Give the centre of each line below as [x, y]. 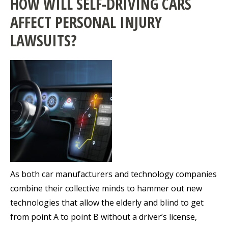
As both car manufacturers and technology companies [113, 174]
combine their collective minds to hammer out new [106, 189]
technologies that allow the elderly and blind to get [107, 203]
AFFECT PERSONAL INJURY [86, 22]
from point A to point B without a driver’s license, [104, 217]
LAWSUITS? [44, 41]
